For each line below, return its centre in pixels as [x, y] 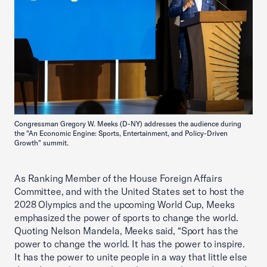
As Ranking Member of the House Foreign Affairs [118, 178]
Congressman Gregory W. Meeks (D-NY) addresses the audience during [128, 123]
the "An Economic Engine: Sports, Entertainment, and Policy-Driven [121, 133]
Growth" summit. [41, 142]
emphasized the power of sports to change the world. [126, 217]
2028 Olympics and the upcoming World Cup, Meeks [125, 204]
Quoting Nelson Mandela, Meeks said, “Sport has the [126, 230]
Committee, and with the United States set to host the [129, 191]
